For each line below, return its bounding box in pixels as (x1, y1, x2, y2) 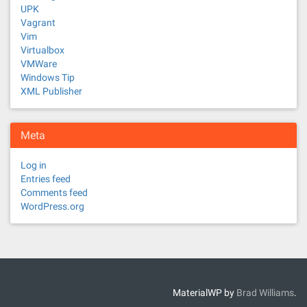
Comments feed (21, 187, 88, 198)
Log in (21, 160, 47, 171)
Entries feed (21, 173, 71, 184)
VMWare (21, 58, 57, 69)
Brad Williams (236, 287, 294, 298)
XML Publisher (21, 86, 82, 97)
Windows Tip (21, 72, 75, 83)
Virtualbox (21, 45, 64, 56)
